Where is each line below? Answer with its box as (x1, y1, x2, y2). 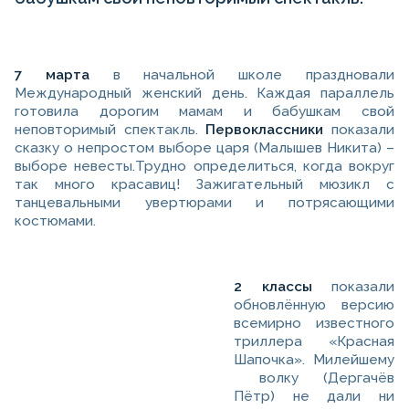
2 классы (234, 278, 312, 296)
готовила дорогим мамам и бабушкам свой (15, 103, 394, 121)
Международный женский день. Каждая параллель (15, 85, 394, 102)
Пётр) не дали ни (234, 388, 394, 405)
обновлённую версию (234, 297, 394, 314)
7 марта (15, 67, 113, 84)
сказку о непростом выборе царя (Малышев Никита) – (15, 140, 394, 157)
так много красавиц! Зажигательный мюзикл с (15, 176, 394, 194)
